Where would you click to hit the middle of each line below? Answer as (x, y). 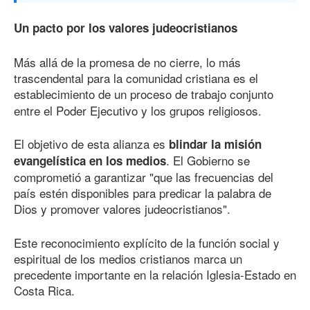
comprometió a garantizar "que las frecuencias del (144, 177)
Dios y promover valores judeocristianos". (122, 209)
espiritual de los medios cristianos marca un (128, 258)
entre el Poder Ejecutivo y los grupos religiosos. (138, 110)
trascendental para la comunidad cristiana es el (136, 77)
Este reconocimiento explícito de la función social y (147, 242)
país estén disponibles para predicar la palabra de (143, 193)
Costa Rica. (44, 290)
